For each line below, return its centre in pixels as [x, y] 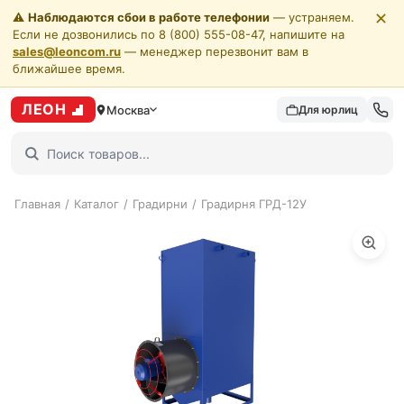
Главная [37, 204]
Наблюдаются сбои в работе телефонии [149, 17]
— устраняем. [312, 17]
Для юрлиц [328, 109]
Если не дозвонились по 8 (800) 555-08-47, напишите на [179, 34]
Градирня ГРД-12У [254, 204]
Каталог [96, 204]
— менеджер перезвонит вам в [215, 51]
